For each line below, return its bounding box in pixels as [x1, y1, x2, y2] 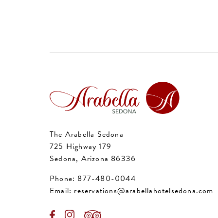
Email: [50, 184, 74, 197]
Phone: [50, 172, 78, 184]
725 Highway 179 [50, 140, 111, 152]
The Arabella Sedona [50, 128, 124, 140]
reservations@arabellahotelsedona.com [74, 184, 214, 197]
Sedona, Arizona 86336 [50, 152, 136, 164]
